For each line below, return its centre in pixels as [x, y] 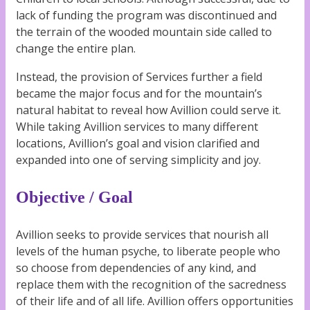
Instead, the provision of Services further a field [139, 77]
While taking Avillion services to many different [137, 127]
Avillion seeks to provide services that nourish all [142, 235]
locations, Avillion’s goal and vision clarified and [138, 144]
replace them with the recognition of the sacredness [151, 285]
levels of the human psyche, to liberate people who [148, 252]
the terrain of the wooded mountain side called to [144, 31]
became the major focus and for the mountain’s [139, 94]
